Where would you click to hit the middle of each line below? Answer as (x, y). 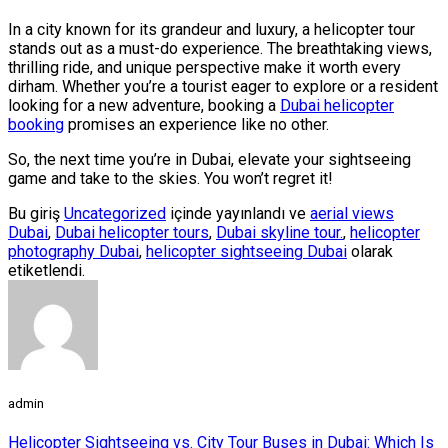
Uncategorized (115, 213)
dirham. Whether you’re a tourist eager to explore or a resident (223, 86)
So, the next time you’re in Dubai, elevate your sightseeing (209, 159)
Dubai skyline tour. (279, 232)
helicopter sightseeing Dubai (246, 251)
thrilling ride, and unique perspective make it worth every (204, 67)
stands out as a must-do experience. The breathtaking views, (220, 48)
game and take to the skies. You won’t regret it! (170, 178)
